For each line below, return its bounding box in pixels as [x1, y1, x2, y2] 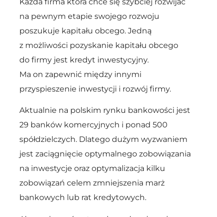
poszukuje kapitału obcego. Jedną [19, 26, 152, 35]
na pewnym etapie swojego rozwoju [19, 12, 159, 21]
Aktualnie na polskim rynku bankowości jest [19, 106, 190, 115]
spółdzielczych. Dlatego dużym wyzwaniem [19, 135, 187, 144]
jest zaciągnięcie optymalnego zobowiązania [19, 149, 191, 159]
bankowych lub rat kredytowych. [19, 193, 146, 202]
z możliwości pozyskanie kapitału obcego [19, 41, 178, 50]
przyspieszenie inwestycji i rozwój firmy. [19, 84, 173, 93]
